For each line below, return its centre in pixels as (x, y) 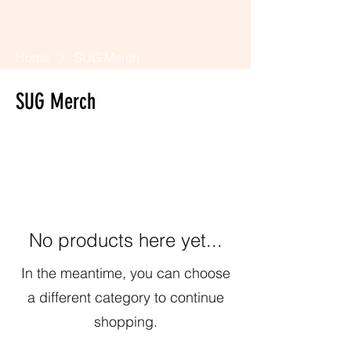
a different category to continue (125, 297)
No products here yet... (125, 240)
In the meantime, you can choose (125, 273)
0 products (43, 138)
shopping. (125, 322)
